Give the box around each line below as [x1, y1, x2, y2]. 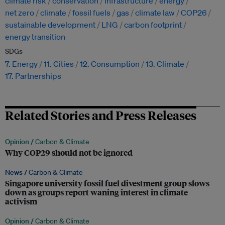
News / [5, 168, 29, 177]
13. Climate [146, 59, 184, 69]
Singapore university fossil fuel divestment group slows [5, 177, 209, 189]
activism [5, 195, 37, 207]
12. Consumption [80, 59, 140, 69]
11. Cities [44, 59, 74, 69]
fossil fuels [72, 8, 110, 18]
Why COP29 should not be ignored [5, 147, 133, 159]
